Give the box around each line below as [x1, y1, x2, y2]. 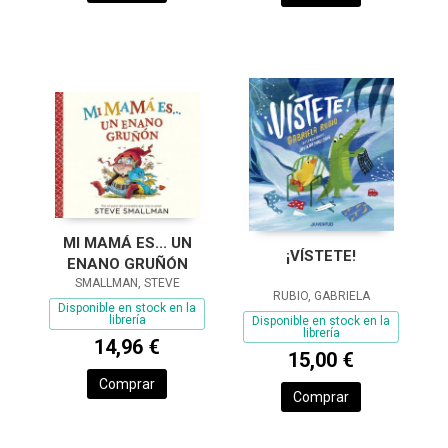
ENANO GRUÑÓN [66, 254, 188, 273]
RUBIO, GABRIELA [272, 289, 370, 304]
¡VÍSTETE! [286, 247, 356, 266]
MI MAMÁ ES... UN [62, 233, 192, 252]
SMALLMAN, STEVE [74, 275, 180, 290]
